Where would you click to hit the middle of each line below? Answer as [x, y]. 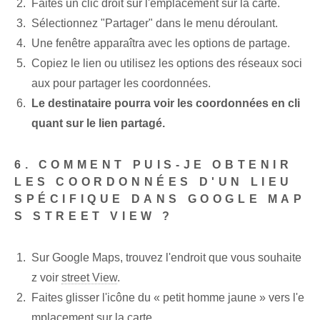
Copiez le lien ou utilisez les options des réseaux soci [167, 64]
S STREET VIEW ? [94, 216]
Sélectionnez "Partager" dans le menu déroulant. [155, 24]
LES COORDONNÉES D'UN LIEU [154, 182]
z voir [46, 278]
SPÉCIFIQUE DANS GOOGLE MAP [160, 199]
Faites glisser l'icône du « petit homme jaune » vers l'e [168, 298]
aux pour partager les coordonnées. [121, 84]
